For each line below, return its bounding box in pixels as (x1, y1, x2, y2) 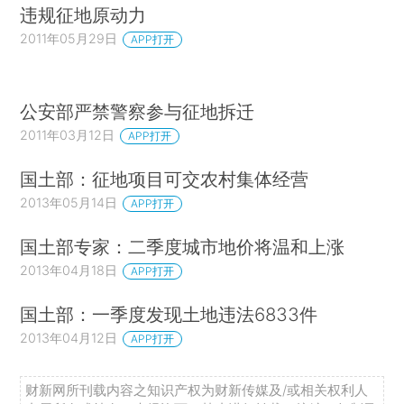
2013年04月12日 (20, 329, 118, 345)
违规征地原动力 (20, 3, 147, 26)
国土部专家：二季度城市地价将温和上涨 (20, 235, 345, 259)
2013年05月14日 (20, 195, 118, 211)
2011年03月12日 (20, 127, 115, 143)
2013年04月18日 (20, 262, 118, 279)
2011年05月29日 (20, 30, 118, 46)
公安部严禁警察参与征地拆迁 (20, 100, 255, 124)
